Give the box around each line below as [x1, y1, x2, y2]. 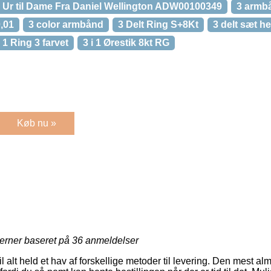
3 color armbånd [28, 19, 103, 30]
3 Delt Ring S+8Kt [118, 19, 198, 30]
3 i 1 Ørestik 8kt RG [83, 38, 169, 48]
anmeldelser [83, 235, 139, 246]
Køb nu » [17, 118, 56, 129]
